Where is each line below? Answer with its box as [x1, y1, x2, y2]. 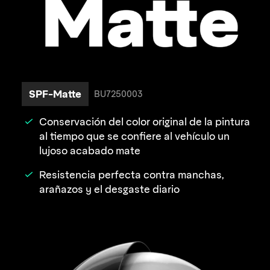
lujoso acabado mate [39, 145, 140, 157]
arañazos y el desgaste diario [39, 183, 180, 196]
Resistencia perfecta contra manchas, [39, 169, 224, 181]
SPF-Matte [29, 87, 81, 101]
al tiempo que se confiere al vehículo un [39, 130, 230, 143]
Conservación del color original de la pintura [39, 116, 250, 128]
